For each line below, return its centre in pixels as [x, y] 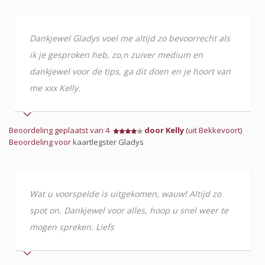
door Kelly [164, 130]
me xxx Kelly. [55, 88]
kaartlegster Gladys [108, 142]
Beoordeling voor [41, 142]
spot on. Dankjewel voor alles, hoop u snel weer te [129, 210]
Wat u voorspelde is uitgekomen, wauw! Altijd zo [125, 194]
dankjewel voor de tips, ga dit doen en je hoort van [130, 71]
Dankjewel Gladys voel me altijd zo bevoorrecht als [130, 38]
